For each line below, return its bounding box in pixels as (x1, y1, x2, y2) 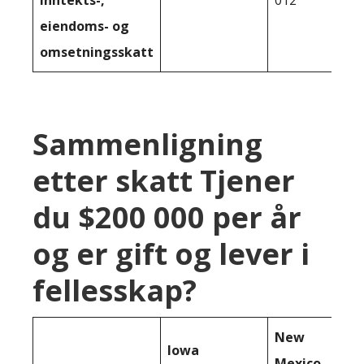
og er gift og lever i (32, 233, 310, 274)
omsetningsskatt (40, 42, 154, 61)
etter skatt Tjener (32, 160, 295, 201)
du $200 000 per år (32, 197, 301, 237)
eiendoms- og (40, 16, 129, 35)
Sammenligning (32, 123, 262, 164)
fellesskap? (32, 270, 197, 310)
